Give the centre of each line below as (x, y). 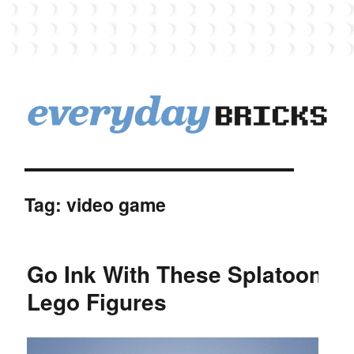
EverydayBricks (96, 156)
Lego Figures (97, 301)
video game (116, 204)
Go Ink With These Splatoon (175, 273)
